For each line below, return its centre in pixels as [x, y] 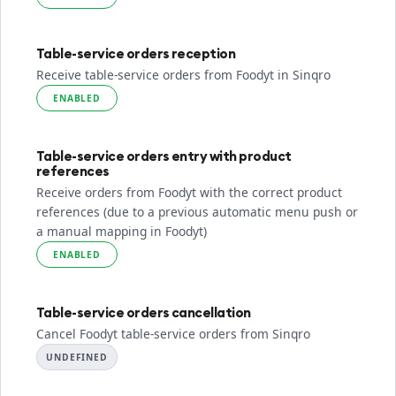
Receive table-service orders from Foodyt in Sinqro [183, 75]
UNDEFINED [77, 357]
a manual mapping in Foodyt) [122, 231]
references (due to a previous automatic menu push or [197, 212]
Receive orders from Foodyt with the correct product [189, 192]
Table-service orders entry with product [164, 156]
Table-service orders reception [136, 53]
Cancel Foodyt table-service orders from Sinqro [173, 334]
